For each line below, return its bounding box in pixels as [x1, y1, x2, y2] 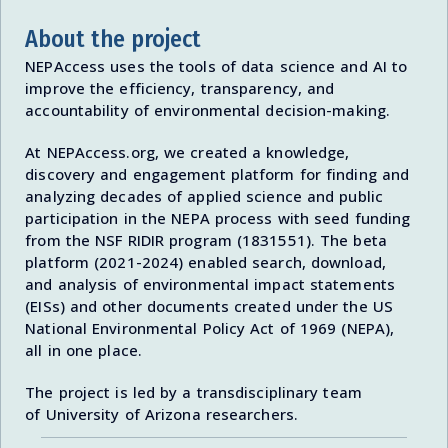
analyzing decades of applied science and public [25, 185, 383, 206]
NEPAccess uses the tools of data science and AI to [25, 55, 408, 76]
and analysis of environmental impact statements [25, 273, 395, 294]
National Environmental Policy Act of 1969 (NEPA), [25, 317, 395, 338]
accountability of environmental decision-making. [25, 99, 391, 120]
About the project [25, 24, 202, 53]
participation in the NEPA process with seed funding [25, 207, 411, 228]
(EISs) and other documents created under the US [25, 295, 393, 316]
